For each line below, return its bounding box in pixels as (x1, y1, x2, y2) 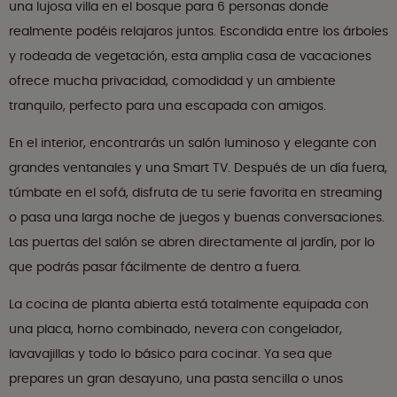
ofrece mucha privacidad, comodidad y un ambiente (9, 72, 336, 90)
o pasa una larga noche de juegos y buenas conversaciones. (9, 208, 385, 227)
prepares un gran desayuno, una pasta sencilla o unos (9, 370, 343, 388)
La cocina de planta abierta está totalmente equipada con (9, 295, 369, 314)
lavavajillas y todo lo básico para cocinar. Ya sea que (9, 345, 332, 363)
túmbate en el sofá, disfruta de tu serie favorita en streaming (9, 183, 382, 202)
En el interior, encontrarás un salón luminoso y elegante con (9, 134, 377, 152)
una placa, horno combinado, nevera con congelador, (9, 320, 342, 339)
